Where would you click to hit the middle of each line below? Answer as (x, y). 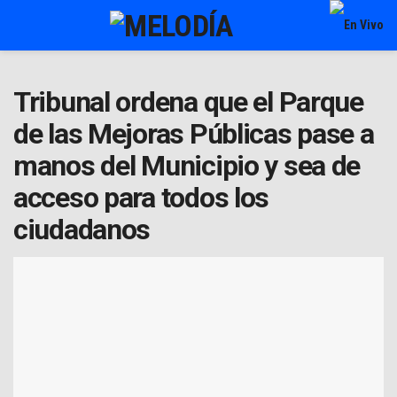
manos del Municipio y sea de (187, 166)
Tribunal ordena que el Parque (188, 102)
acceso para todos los (141, 198)
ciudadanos (82, 230)
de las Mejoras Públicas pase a (194, 134)
